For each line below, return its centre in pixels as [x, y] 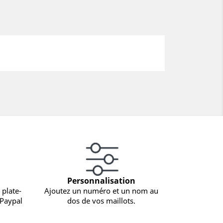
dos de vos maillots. [101, 201]
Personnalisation [101, 181]
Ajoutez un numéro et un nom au [101, 191]
